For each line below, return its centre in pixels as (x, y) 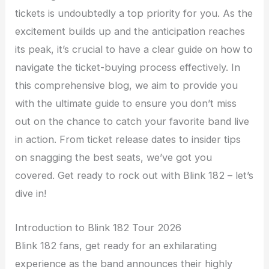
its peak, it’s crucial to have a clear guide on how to (134, 50)
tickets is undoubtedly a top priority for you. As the (134, 14)
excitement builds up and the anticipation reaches (130, 32)
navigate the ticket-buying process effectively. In (128, 68)
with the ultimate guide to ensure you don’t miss (126, 104)
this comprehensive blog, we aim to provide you (127, 86)
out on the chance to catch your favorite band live (132, 122)
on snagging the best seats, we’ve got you (114, 158)
